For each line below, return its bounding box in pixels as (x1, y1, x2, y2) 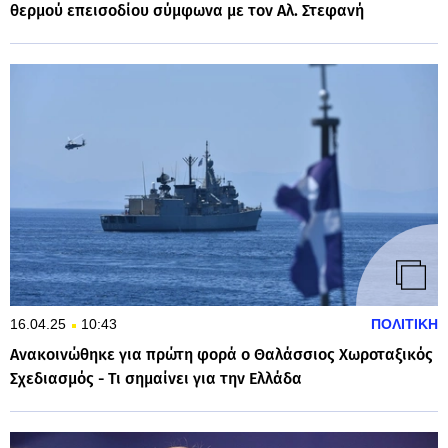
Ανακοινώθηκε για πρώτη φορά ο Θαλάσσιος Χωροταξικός (10, 345, 433, 365)
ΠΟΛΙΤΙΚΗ (371, 316, 438, 333)
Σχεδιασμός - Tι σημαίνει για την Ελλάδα (10, 369, 302, 389)
